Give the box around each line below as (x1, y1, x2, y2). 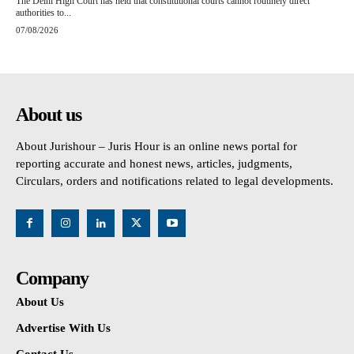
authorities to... (16, 7, 71, 19)
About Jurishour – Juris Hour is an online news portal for (16, 140, 297, 153)
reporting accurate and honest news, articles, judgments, (16, 157, 292, 171)
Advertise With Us (16, 322, 111, 335)
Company (16, 268, 88, 289)
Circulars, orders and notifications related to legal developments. (16, 175, 333, 188)
